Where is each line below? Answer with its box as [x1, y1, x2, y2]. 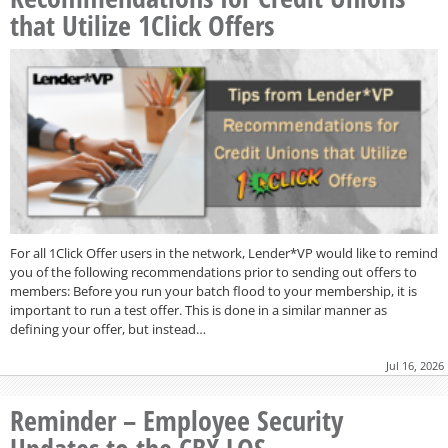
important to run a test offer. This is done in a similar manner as [10, 301, 387, 320]
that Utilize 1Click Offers [10, 5, 274, 44]
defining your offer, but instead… [10, 320, 206, 339]
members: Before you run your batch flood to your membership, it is [10, 282, 417, 301]
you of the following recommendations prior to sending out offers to [10, 263, 417, 282]
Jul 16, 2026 [386, 358, 444, 374]
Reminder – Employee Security [10, 401, 343, 440]
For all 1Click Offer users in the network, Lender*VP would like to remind [10, 244, 438, 263]
